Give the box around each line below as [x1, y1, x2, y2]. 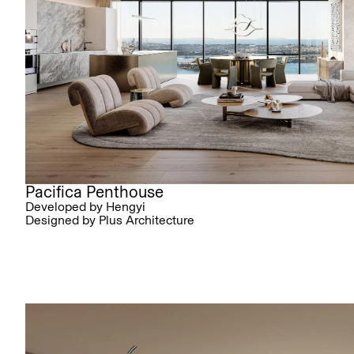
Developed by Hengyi [25, 198, 145, 214]
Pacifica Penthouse [25, 181, 164, 201]
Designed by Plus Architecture [25, 212, 194, 228]
